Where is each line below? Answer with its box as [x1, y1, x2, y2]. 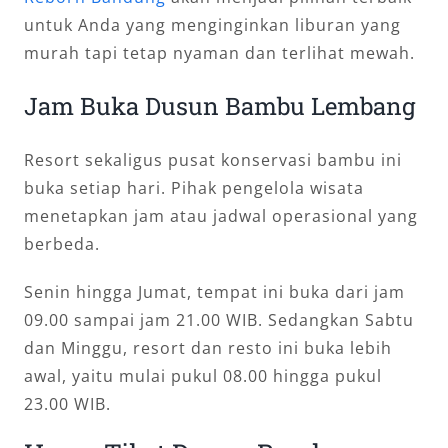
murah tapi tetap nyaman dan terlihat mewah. [23, 41, 415, 64]
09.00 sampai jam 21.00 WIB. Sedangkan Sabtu [23, 308, 414, 331]
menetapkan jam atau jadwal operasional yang [23, 204, 418, 227]
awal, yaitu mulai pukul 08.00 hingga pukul [23, 364, 382, 387]
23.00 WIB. [23, 392, 111, 415]
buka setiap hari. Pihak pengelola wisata [23, 176, 364, 199]
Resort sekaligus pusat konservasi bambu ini [23, 148, 402, 171]
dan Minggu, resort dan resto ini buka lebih [23, 336, 392, 359]
